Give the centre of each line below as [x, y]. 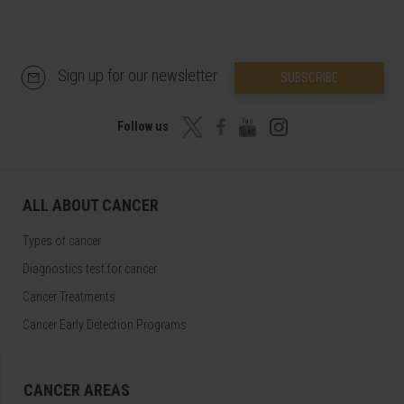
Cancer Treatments [69, 296]
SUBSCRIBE [309, 77]
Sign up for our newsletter [139, 75]
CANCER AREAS [77, 390]
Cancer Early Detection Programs [105, 324]
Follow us [144, 126]
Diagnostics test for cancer [90, 268]
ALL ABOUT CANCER [91, 205]
